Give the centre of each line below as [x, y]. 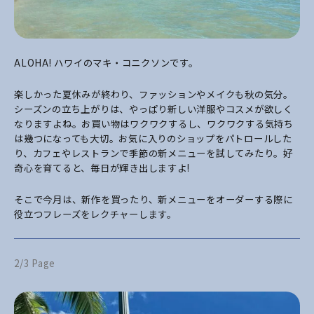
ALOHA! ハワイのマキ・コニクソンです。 [106, 63]
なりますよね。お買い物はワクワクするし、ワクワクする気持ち [154, 124]
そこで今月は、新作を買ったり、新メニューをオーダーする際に [153, 200]
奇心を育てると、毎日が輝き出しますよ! [102, 168]
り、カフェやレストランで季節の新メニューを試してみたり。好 [153, 153]
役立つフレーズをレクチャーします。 [95, 214]
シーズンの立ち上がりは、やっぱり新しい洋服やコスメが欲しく [153, 109]
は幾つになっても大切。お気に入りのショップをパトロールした [153, 139]
